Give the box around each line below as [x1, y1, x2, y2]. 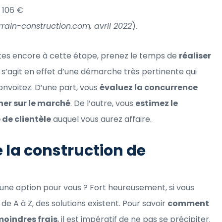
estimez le [135, 97, 178, 109]
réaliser [179, 50, 211, 61]
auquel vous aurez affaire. [51, 113, 152, 125]
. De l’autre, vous [70, 97, 135, 109]
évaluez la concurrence [100, 81, 198, 93]
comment [167, 197, 209, 209]
